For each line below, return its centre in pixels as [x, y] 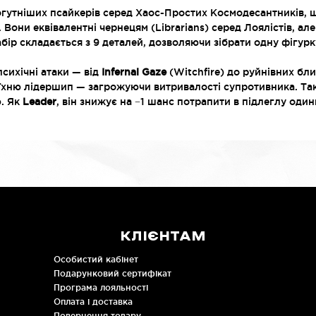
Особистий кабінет [96, 259]
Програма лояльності [101, 287]
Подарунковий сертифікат [113, 273]
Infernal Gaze [134, 72]
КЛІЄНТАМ [163, 237]
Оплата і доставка [93, 302]
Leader [39, 102]
